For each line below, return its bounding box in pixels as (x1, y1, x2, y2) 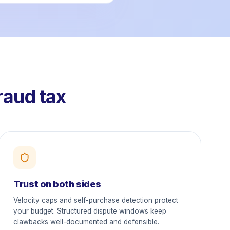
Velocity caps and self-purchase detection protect (13, 196, 179, 204)
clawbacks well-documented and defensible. (13, 218, 160, 226)
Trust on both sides (13, 179, 101, 189)
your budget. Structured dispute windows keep (13, 207, 167, 215)
